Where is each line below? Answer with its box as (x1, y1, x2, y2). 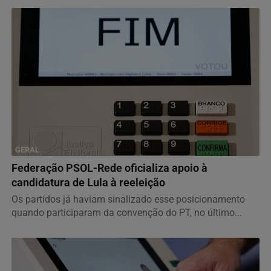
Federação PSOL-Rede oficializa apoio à (11, 162, 207, 174)
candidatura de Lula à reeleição (11, 176, 165, 189)
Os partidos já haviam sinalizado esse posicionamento (11, 193, 245, 205)
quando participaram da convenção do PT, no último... (11, 206, 242, 218)
